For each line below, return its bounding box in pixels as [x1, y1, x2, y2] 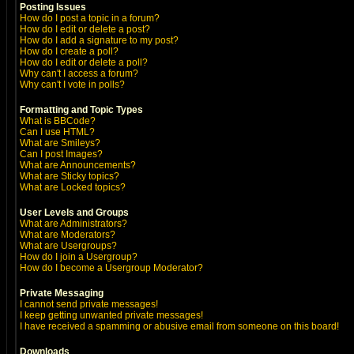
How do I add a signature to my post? [20, 35, 179, 46]
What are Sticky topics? [20, 171, 119, 182]
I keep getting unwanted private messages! [20, 310, 203, 321]
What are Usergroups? [20, 240, 117, 251]
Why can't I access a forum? [20, 68, 138, 79]
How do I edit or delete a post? [20, 24, 150, 35]
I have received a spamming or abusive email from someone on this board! [20, 321, 339, 332]
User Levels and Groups [20, 207, 129, 218]
